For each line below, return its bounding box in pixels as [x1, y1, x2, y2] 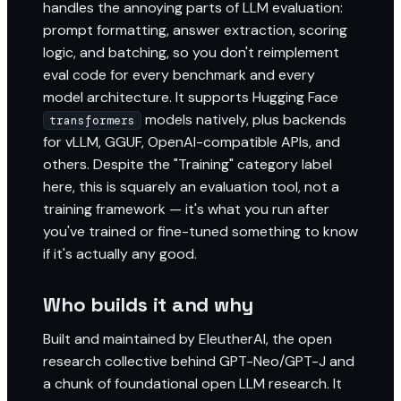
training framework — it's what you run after [43, 200, 329, 218]
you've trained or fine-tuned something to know [43, 222, 358, 241]
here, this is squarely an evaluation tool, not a [43, 177, 339, 196]
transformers [49, 113, 135, 128]
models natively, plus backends [141, 110, 346, 129]
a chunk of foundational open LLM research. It [43, 374, 342, 393]
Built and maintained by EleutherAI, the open [43, 329, 332, 348]
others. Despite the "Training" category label [43, 155, 332, 174]
